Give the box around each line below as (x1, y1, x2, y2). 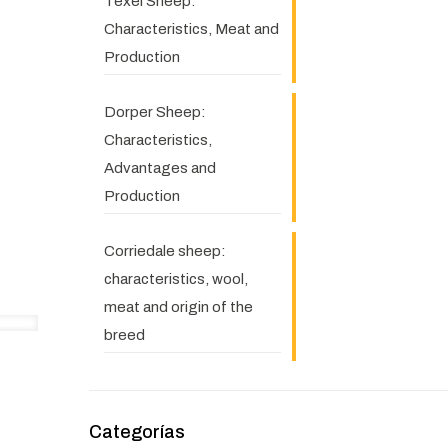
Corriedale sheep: (103, 243, 226, 259)
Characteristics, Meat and (103, 21, 279, 37)
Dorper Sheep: (103, 104, 206, 120)
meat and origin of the (103, 299, 253, 315)
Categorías (88, 422, 185, 442)
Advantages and (103, 160, 216, 176)
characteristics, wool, (103, 271, 248, 287)
